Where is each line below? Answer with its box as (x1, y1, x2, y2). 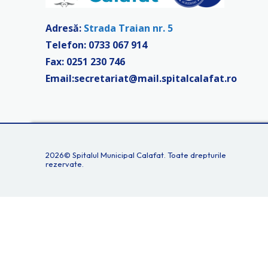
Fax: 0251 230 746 (45, 54, 125, 68)
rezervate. (45, 159, 84, 169)
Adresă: (45, 21, 84, 35)
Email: (45, 71, 74, 85)
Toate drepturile (166, 150, 226, 160)
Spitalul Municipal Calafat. (72, 150, 166, 160)
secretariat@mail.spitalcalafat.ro (74, 71, 237, 85)
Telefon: (45, 38, 89, 51)
